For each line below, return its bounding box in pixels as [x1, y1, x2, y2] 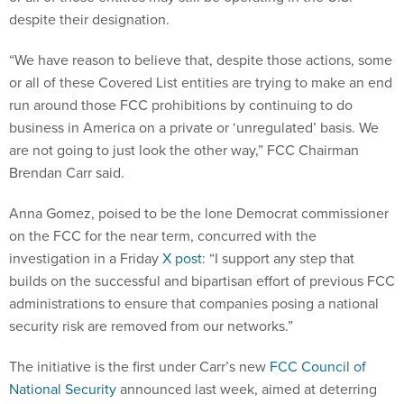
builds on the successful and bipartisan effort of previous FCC [9, 271, 395, 292]
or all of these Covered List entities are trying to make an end [9, 72, 392, 94]
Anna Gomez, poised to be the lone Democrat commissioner [9, 203, 389, 225]
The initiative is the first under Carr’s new [9, 356, 270, 378]
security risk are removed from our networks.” [9, 316, 293, 337]
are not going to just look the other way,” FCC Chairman [9, 140, 359, 161]
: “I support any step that [202, 248, 354, 270]
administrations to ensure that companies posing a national [9, 293, 379, 315]
